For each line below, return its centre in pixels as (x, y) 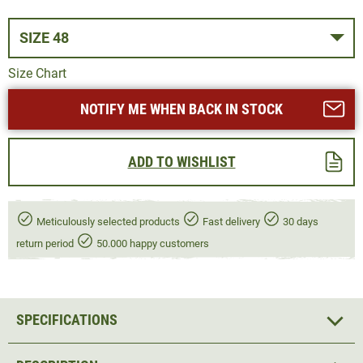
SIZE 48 (60, 37)
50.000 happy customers (152, 243)
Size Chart (37, 73)
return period (46, 243)
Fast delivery (231, 221)
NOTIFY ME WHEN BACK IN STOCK (181, 109)
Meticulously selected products (108, 221)
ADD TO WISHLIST (181, 161)
